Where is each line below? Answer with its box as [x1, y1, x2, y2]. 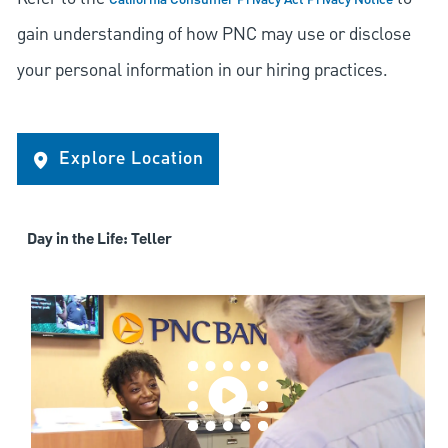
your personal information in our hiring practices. [16, 58, 388, 84]
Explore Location [58, 144, 204, 173]
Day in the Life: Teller [26, 227, 172, 254]
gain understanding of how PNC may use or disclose [16, 22, 411, 48]
